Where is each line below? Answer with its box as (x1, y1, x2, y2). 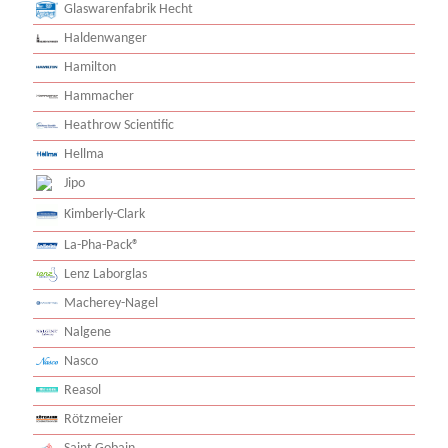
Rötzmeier (64, 411, 123, 427)
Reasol (64, 382, 101, 398)
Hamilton (64, 59, 116, 75)
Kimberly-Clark (64, 206, 145, 222)
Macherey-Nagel (64, 295, 158, 311)
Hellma (64, 146, 104, 162)
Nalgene (64, 324, 111, 340)
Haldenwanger (64, 30, 147, 46)
